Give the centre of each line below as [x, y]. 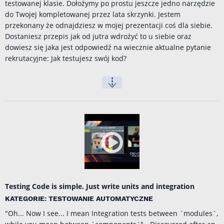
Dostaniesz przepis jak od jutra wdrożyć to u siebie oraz [98, 36]
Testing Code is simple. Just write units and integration [100, 186]
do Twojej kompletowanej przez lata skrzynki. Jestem [93, 14]
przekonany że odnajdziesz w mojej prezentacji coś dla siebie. [109, 25]
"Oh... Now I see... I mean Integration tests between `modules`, [111, 213]
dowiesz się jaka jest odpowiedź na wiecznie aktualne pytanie [108, 47]
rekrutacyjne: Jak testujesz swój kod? [66, 58]
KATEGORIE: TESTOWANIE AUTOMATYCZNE [79, 199]
